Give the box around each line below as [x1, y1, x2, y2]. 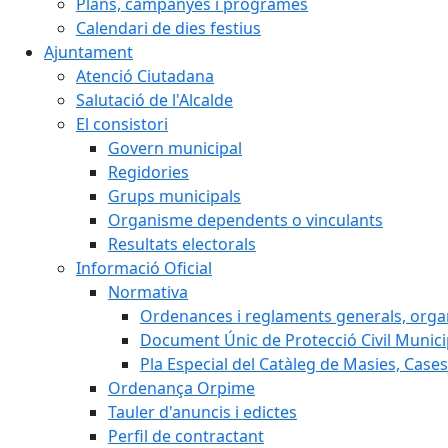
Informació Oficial [76, 257, 212, 279]
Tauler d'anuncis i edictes [108, 401, 297, 423]
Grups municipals [108, 185, 241, 207]
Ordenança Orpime [108, 377, 255, 399]
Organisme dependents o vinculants [108, 209, 383, 231]
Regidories [108, 161, 189, 183]
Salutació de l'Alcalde [76, 89, 233, 111]
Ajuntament [44, 41, 133, 63]
